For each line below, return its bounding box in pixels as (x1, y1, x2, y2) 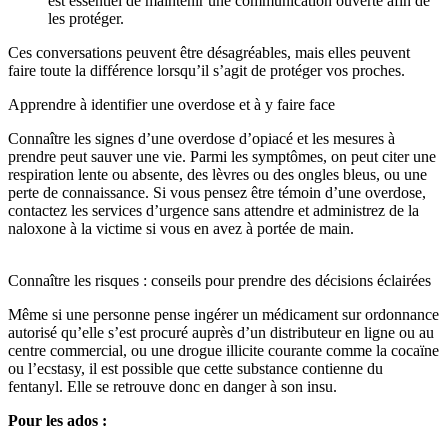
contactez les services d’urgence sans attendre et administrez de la (8, 202, 419, 220)
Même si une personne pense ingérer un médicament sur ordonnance (8, 306, 439, 324)
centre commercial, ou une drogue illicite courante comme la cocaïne (8, 342, 439, 360)
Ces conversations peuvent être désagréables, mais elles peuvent (8, 44, 410, 62)
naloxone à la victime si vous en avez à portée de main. (8, 220, 354, 238)
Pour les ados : (8, 412, 107, 430)
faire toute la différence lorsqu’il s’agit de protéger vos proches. (8, 62, 405, 80)
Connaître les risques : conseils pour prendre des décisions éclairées (8, 272, 431, 290)
